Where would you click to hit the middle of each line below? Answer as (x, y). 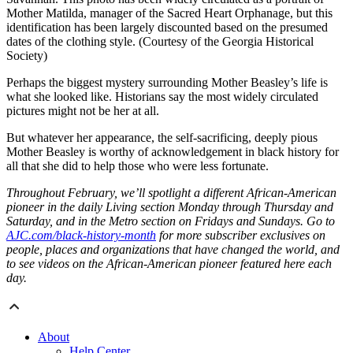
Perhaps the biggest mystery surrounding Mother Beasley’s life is (167, 83)
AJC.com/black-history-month (81, 236)
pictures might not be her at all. (83, 111)
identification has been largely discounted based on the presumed (167, 28)
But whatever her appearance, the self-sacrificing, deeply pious (162, 138)
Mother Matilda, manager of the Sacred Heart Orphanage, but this (169, 13)
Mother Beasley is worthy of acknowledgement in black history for (173, 152)
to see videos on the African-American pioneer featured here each (169, 264)
